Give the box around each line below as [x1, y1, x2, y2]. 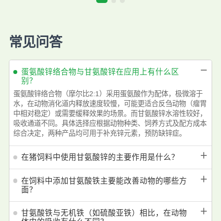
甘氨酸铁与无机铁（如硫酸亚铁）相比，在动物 [21, 209, 187, 218]
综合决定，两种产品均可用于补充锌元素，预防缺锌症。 [13, 129, 186, 138]
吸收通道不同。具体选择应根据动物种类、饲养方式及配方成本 [13, 119, 207, 128]
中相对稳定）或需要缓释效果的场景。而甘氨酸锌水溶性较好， [13, 110, 207, 118]
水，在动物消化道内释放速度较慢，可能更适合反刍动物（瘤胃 [13, 100, 207, 108]
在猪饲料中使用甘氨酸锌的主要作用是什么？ [21, 153, 179, 162]
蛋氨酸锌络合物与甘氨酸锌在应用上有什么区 [21, 67, 179, 76]
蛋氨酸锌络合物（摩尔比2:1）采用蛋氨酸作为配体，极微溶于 [13, 90, 203, 98]
